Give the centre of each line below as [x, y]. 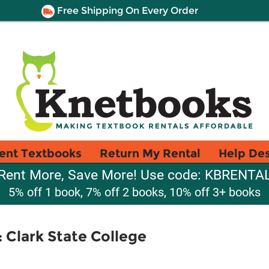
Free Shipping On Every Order [126, 11]
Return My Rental [150, 153]
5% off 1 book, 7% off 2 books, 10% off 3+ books [134, 192]
